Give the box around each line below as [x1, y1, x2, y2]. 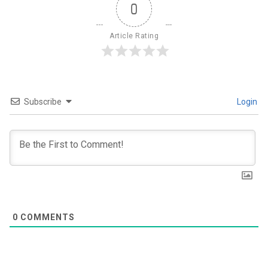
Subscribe [24, 97, 62, 107]
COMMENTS [18, 212, 75, 223]
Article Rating [109, 32, 159, 41]
